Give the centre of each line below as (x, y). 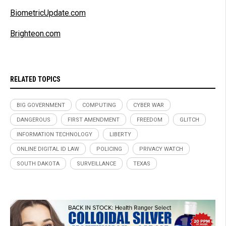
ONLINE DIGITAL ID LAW (48, 149)
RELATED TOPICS (35, 79)
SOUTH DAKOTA (38, 163)
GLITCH (189, 120)
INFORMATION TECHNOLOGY (54, 134)
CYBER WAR (149, 105)
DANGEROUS (34, 120)
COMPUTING (99, 105)
